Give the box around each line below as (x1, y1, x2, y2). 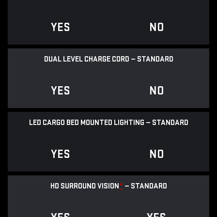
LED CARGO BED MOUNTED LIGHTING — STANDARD (29, 118, 188, 128)
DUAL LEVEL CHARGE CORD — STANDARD (44, 55, 173, 64)
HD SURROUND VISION (50, 182, 119, 191)
